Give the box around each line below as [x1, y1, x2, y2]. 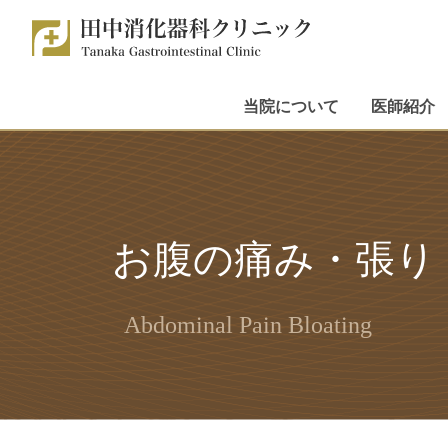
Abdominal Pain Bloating [124, 311, 372, 338]
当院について [243, 98, 339, 115]
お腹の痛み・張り [112, 237, 436, 282]
